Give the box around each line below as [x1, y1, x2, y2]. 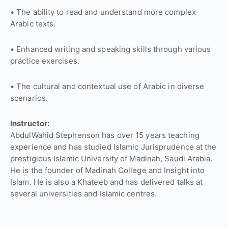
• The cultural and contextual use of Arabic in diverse [10, 81, 205, 91]
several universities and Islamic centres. [10, 188, 157, 198]
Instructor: [10, 118, 50, 128]
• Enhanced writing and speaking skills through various [10, 44, 211, 54]
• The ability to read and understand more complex [10, 7, 196, 17]
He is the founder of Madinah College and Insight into [10, 165, 205, 175]
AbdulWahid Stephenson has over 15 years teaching [10, 130, 199, 140]
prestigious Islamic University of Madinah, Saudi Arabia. [10, 153, 213, 163]
